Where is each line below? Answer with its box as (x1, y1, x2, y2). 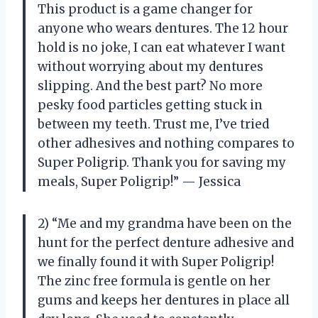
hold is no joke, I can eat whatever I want (38, 39, 285, 55)
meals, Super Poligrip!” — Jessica (38, 173, 241, 190)
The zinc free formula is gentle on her (38, 273, 270, 289)
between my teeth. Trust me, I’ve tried (38, 116, 269, 132)
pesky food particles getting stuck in (38, 97, 263, 113)
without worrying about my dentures (38, 58, 263, 75)
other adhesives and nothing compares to (38, 135, 295, 151)
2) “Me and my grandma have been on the (38, 215, 292, 231)
